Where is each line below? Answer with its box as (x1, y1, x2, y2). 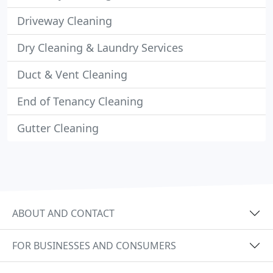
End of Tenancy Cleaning (17, 94, 143, 108)
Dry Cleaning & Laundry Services (17, 40, 183, 55)
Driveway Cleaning (17, 13, 112, 28)
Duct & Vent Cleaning (17, 67, 127, 82)
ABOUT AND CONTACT (12, 206, 115, 220)
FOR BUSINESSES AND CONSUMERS (12, 238, 176, 252)
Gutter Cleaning (17, 121, 99, 135)
